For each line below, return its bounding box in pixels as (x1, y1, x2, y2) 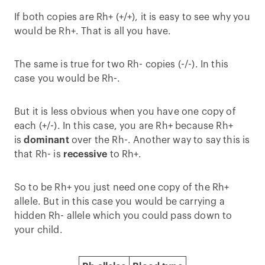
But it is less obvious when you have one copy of (14, 107, 236, 117)
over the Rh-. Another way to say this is (69, 135, 250, 145)
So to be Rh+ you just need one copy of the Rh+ (14, 183, 230, 192)
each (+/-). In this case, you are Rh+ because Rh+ (14, 121, 233, 131)
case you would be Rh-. (14, 74, 121, 83)
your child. (14, 225, 63, 235)
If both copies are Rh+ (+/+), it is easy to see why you (14, 12, 250, 22)
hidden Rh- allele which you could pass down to (14, 211, 232, 221)
